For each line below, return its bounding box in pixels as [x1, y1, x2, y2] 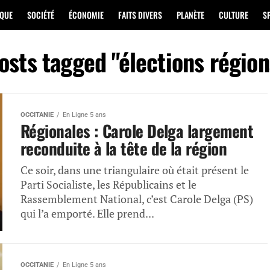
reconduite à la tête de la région [20, 136, 227, 160]
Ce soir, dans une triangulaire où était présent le [20, 163, 249, 177]
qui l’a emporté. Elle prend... [20, 207, 154, 221]
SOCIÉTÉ [27, 8, 54, 21]
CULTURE [219, 8, 248, 21]
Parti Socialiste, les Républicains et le [20, 178, 196, 192]
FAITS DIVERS [118, 8, 162, 21]
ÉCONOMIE [69, 8, 104, 21]
